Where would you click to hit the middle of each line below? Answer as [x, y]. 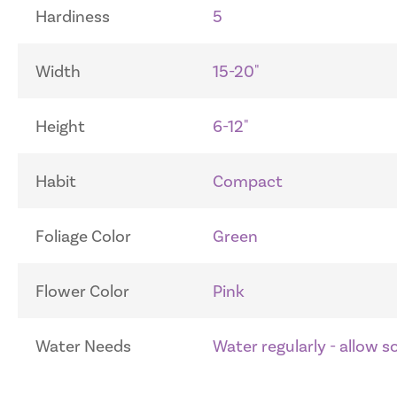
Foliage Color [83, 237]
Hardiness [73, 17]
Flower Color [82, 292]
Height [60, 127]
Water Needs [83, 346]
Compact [248, 182]
